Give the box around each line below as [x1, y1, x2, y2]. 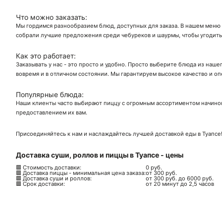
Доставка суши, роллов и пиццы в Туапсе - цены [16, 150, 183, 159]
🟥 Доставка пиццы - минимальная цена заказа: [16, 169, 146, 176]
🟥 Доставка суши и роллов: [16, 174, 92, 182]
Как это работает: [16, 52, 76, 60]
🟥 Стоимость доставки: [16, 164, 81, 171]
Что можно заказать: [16, 12, 87, 21]
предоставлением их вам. [16, 109, 87, 116]
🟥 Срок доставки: [16, 180, 65, 187]
